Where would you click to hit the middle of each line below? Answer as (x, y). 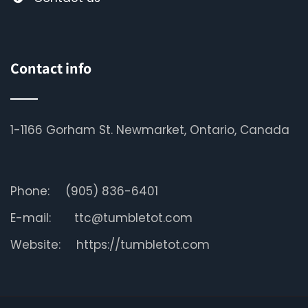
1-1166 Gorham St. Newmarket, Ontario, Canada (150, 130)
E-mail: (31, 218)
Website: (35, 244)
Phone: (30, 191)
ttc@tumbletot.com (133, 218)
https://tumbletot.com (143, 244)
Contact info (51, 68)
